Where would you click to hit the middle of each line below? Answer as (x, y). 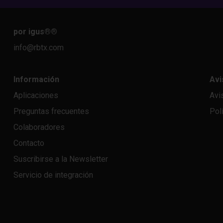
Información (36, 79)
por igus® (32, 32)
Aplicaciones (36, 95)
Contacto (29, 143)
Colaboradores (39, 127)
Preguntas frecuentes (51, 111)
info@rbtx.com (38, 48)
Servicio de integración (53, 175)
